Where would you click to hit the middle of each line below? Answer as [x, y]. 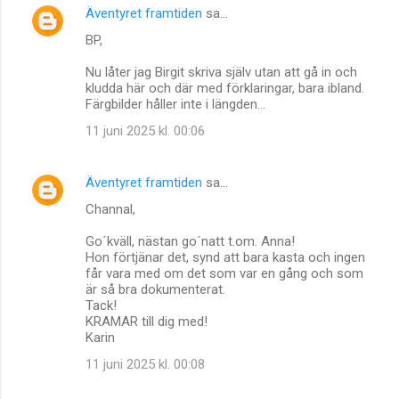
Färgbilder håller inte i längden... [175, 104]
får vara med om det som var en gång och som [224, 273]
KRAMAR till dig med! [147, 321]
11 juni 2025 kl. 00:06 [145, 130]
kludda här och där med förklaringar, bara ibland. [225, 88]
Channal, [110, 209]
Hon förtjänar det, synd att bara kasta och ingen [225, 257]
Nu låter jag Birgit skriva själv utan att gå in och [221, 72]
